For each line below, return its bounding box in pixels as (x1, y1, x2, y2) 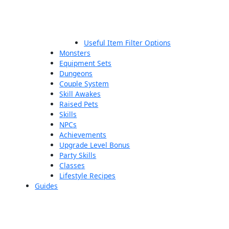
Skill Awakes (59, 88, 101, 99)
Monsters (59, 48, 91, 58)
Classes (59, 160, 85, 170)
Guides (35, 180, 58, 191)
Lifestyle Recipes (59, 170, 116, 180)
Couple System (59, 78, 109, 88)
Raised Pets (59, 99, 99, 109)
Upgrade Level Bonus (59, 140, 130, 150)
